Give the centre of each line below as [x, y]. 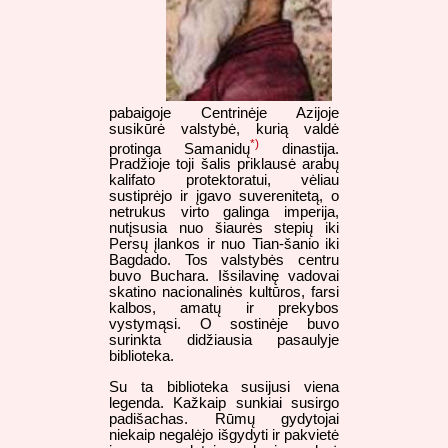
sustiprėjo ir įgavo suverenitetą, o [224, 196]
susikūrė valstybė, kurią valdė [224, 128]
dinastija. [299, 148]
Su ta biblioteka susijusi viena [224, 387]
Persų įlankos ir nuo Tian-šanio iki [224, 244]
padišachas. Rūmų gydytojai [224, 419]
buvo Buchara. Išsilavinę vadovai [224, 276]
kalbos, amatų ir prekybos [224, 308]
